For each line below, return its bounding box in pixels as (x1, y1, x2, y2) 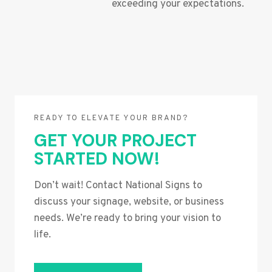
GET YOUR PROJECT (34, 129, 197, 152)
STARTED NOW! (34, 147, 160, 170)
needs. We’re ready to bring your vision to (34, 211, 221, 225)
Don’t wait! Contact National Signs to (34, 178, 202, 192)
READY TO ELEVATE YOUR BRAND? (34, 113, 189, 123)
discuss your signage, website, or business (34, 195, 224, 209)
